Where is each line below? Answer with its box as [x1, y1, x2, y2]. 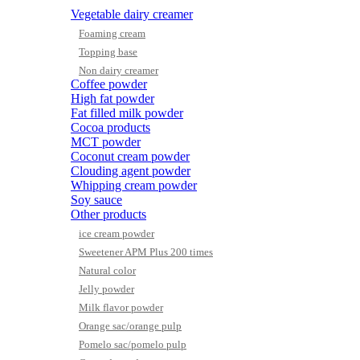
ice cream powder [79, 227, 154, 239]
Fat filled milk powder [71, 106, 183, 120]
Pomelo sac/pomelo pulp [79, 338, 186, 350]
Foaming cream [79, 27, 145, 39]
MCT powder [71, 135, 141, 149]
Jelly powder [79, 283, 134, 295]
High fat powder [71, 92, 154, 105]
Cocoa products [71, 121, 150, 134]
